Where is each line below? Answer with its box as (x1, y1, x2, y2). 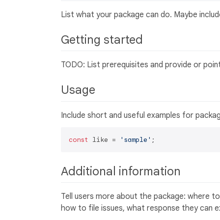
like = (88, 135, 120, 144)
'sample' (120, 135, 151, 144)
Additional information (61, 164, 184, 179)
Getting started (61, 32, 146, 48)
